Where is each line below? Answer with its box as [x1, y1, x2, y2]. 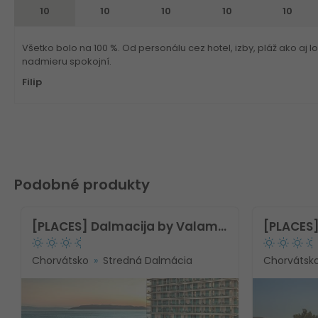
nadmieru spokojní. [22, 54, 111, 68]
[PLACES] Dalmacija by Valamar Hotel [218, 217, 226, 235]
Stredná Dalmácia [103, 253, 192, 268]
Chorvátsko [32, 253, 89, 268]
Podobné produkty [14, 174, 150, 194]
